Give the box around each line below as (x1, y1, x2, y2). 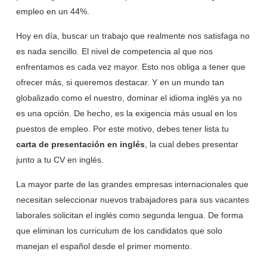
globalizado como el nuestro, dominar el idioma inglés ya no (15, 93, 242, 103)
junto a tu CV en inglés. (15, 155, 104, 165)
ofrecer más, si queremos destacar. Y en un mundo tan (15, 77, 224, 88)
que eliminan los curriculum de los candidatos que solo (15, 226, 222, 236)
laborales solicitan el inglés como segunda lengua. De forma (15, 210, 243, 221)
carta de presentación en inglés (15, 139, 145, 150)
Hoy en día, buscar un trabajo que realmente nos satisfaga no (15, 31, 250, 41)
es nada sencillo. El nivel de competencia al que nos (15, 46, 213, 57)
